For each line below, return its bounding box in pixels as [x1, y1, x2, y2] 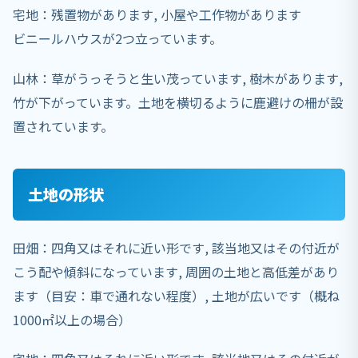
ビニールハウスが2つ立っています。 [13, 29, 222, 49]
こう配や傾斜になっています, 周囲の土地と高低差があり [13, 262, 339, 282]
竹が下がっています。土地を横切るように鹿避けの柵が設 [13, 92, 343, 112]
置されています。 [13, 116, 113, 136]
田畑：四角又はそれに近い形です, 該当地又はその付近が [13, 238, 340, 258]
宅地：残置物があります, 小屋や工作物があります [13, 5, 301, 25]
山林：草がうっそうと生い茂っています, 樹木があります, [13, 68, 343, 88]
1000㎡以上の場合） [13, 310, 131, 330]
